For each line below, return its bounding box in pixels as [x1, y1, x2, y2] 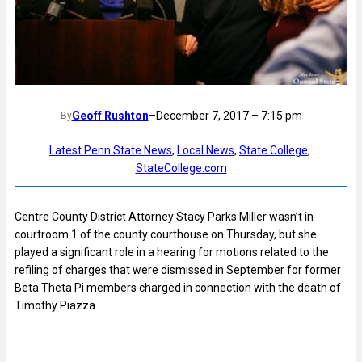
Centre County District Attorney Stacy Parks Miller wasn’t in [15, 209, 314, 223]
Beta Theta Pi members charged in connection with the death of [15, 280, 341, 294]
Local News [177, 144, 234, 158]
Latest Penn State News [49, 144, 172, 158]
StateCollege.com [135, 162, 227, 175]
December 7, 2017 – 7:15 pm [155, 109, 302, 123]
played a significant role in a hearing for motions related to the [15, 245, 329, 259]
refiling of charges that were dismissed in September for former [15, 263, 341, 276]
